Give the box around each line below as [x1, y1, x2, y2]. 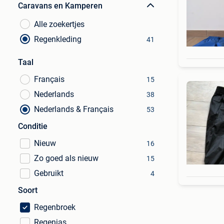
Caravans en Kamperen [18, 1, 102, 10]
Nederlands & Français [34, 104, 113, 114]
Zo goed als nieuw [34, 153, 98, 163]
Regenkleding [34, 34, 81, 44]
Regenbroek [34, 202, 75, 212]
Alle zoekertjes [34, 19, 84, 29]
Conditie [18, 121, 47, 131]
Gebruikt [34, 168, 63, 178]
